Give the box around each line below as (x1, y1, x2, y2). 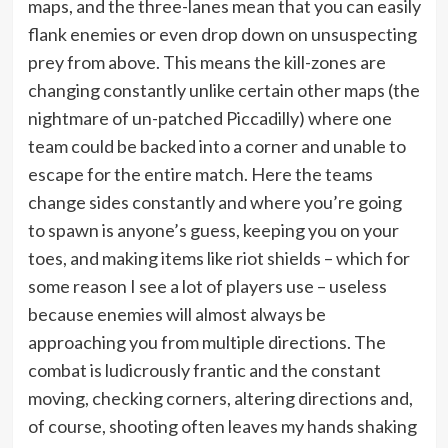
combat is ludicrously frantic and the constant (27, 358, 381, 381)
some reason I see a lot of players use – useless (27, 274, 387, 297)
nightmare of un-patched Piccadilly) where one (27, 106, 392, 129)
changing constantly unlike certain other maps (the (27, 78, 420, 101)
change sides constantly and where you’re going (27, 190, 402, 213)
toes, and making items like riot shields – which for (27, 246, 410, 269)
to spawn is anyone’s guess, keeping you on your (27, 218, 399, 241)
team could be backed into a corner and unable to (27, 134, 406, 157)
